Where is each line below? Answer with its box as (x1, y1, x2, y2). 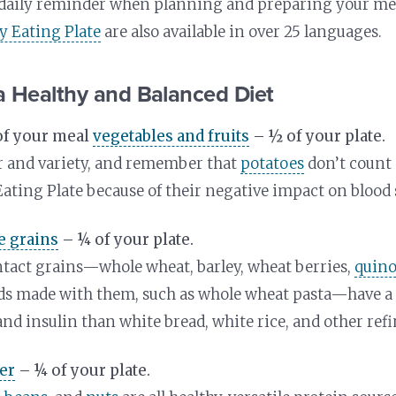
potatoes (240, 154, 305, 174)
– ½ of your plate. (249, 126, 386, 147)
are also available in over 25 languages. (101, 22, 383, 42)
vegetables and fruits (93, 126, 250, 147)
